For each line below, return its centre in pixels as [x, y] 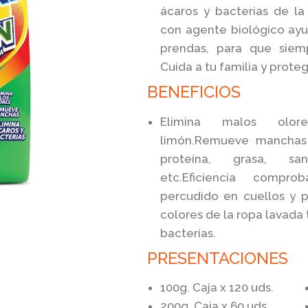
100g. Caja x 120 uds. [217, 288]
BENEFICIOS [194, 91]
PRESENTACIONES [218, 258]
